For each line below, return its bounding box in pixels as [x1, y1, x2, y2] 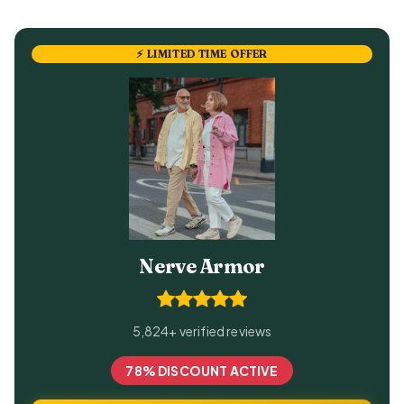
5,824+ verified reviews [132, 323, 272, 340]
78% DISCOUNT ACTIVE [125, 363, 279, 380]
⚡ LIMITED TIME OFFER [136, 47, 268, 61]
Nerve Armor [139, 254, 265, 280]
